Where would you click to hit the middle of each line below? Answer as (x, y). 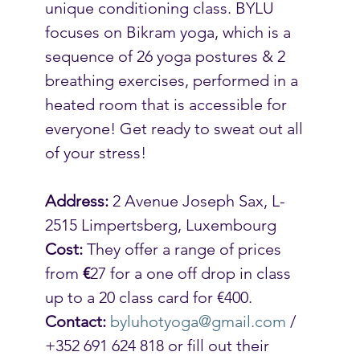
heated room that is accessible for (168, 104)
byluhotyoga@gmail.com (198, 321)
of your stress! (95, 152)
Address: (76, 200)
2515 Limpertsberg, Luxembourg (160, 225)
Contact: (75, 321)
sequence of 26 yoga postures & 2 (167, 56)
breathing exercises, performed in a (173, 80)
